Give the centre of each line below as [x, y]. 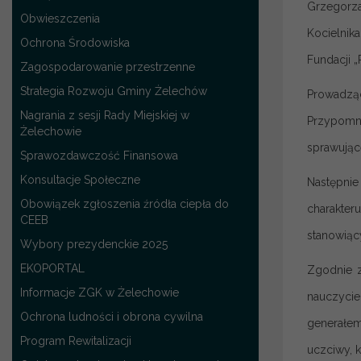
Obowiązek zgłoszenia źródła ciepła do [124, 203]
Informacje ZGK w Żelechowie [100, 292]
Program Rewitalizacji [76, 340]
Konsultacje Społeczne [80, 179]
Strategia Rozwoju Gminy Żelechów [114, 91]
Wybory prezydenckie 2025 [94, 244]
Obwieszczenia [60, 18]
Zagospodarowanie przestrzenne [108, 66]
